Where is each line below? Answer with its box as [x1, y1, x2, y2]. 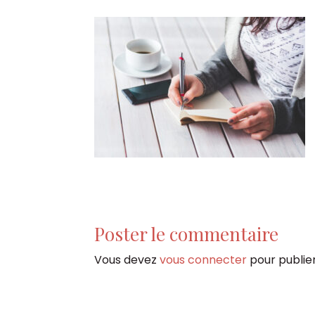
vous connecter [160, 251, 247, 268]
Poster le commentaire [94, 221, 279, 246]
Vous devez [94, 251, 160, 268]
